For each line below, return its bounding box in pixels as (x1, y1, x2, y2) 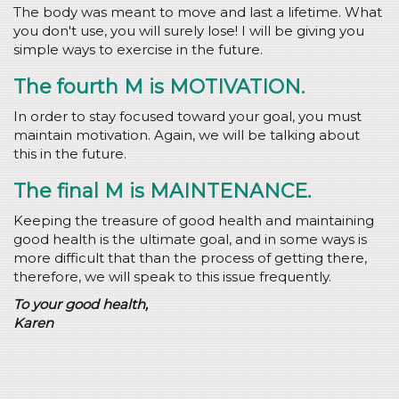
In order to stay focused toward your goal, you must (13, 108, 362, 125)
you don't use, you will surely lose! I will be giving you (13, 22, 364, 39)
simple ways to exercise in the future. (13, 41, 263, 58)
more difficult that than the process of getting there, (13, 249, 367, 266)
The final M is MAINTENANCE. (13, 179, 311, 203)
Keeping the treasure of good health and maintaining (13, 212, 374, 229)
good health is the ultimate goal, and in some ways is (13, 231, 367, 248)
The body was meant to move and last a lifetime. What (13, 4, 382, 20)
